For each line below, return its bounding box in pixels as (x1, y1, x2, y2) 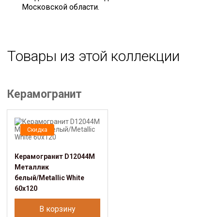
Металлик (15, 163, 49, 171)
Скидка (27, 126, 47, 133)
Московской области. (22, 2, 99, 12)
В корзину (39, 204, 76, 214)
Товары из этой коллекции (7, 47, 180, 64)
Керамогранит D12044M (15, 152, 95, 160)
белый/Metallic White (15, 173, 84, 182)
